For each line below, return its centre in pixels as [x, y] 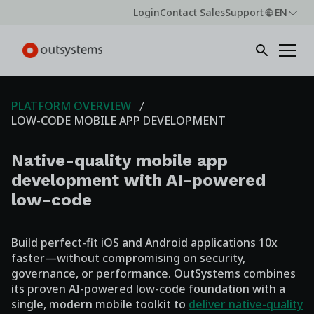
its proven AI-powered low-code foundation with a [148, 289]
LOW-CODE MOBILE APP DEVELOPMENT [118, 121]
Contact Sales [192, 12]
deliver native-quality [246, 304]
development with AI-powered [138, 180]
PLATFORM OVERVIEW [71, 106]
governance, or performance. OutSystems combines [153, 273]
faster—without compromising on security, [128, 258]
